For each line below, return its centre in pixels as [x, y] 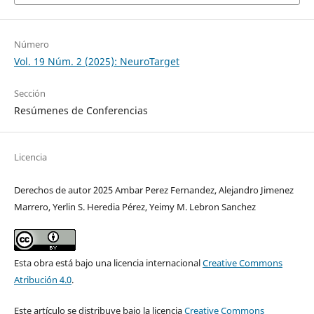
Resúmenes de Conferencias [81, 111]
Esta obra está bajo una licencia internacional [108, 263]
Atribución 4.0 [42, 280]
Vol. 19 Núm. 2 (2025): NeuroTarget [96, 62]
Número [31, 45]
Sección [29, 94]
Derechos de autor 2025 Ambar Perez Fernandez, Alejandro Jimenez [153, 190]
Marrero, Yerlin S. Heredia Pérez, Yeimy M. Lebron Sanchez [135, 207]
